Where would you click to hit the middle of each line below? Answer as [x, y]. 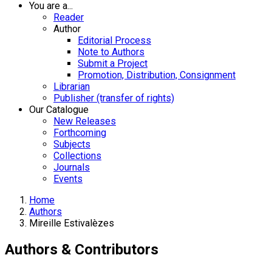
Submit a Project [113, 63]
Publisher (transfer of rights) [114, 98]
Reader [69, 17]
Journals [72, 167]
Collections [77, 156]
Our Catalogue [59, 110]
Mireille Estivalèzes [72, 223]
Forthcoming [80, 133]
